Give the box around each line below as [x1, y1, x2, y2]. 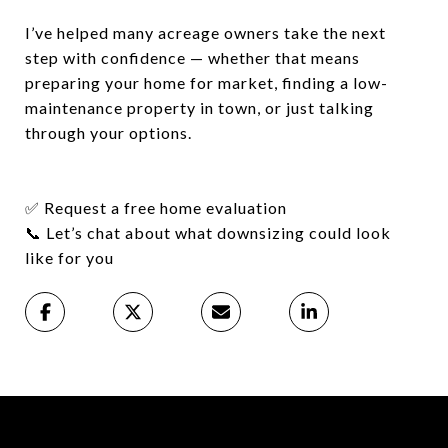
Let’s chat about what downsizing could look [42, 223, 391, 242]
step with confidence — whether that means [25, 48, 360, 67]
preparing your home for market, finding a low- [25, 73, 388, 92]
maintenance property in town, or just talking [25, 98, 374, 117]
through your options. [25, 123, 192, 142]
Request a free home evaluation [40, 198, 287, 217]
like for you [25, 248, 114, 267]
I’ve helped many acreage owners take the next [25, 23, 386, 42]
